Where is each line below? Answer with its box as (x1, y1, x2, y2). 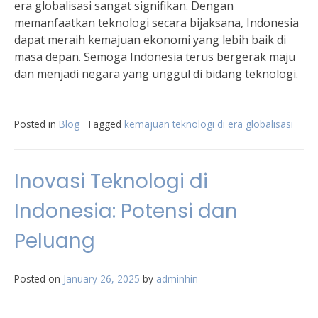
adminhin (156, 272, 198, 285)
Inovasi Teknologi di (14, 168, 208, 195)
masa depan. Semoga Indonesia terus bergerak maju (14, 49, 295, 65)
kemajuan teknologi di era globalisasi (124, 117, 293, 131)
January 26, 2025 (63, 272, 140, 285)
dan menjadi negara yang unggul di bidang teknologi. (14, 66, 298, 82)
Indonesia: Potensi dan (14, 197, 238, 225)
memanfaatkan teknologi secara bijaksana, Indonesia (14, 15, 299, 31)
